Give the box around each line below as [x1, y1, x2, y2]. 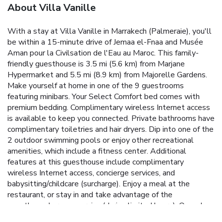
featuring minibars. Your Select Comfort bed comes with [7, 91, 200, 102]
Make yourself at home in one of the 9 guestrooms [7, 80, 184, 91]
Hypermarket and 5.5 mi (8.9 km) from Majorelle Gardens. [7, 69, 207, 80]
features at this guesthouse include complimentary [7, 156, 184, 167]
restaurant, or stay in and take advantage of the [7, 189, 172, 200]
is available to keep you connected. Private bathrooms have [7, 112, 215, 124]
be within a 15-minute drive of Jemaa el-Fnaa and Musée [7, 36, 203, 48]
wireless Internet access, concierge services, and [7, 167, 175, 178]
